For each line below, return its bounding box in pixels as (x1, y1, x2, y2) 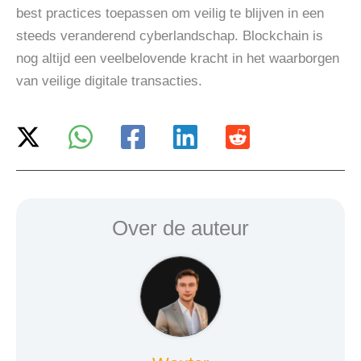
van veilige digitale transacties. (16, 73, 202, 89)
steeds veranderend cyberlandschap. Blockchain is (16, 28, 323, 44)
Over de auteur (112, 216, 249, 239)
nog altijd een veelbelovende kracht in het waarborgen (16, 51, 339, 67)
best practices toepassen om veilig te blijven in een (16, 6, 324, 22)
